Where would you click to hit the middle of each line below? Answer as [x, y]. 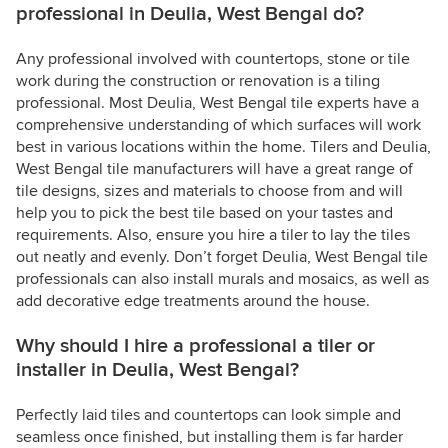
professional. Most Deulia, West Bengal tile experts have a [217, 103]
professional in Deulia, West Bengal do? [190, 14]
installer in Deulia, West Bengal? [157, 370]
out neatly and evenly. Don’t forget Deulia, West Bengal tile [222, 257]
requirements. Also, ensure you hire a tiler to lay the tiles [213, 235]
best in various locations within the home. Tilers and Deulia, [223, 147]
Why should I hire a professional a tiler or [195, 346]
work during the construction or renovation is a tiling [198, 81]
